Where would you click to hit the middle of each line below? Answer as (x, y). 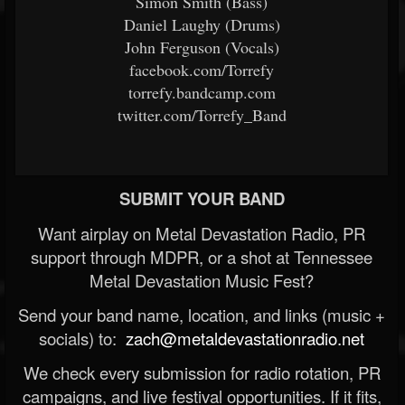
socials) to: (80, 338)
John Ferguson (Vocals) (202, 47)
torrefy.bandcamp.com (202, 92)
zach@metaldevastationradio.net (243, 338)
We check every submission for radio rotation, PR (202, 372)
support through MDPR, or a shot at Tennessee (202, 257)
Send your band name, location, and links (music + (202, 315)
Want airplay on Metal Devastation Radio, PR (202, 233)
